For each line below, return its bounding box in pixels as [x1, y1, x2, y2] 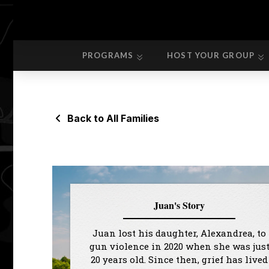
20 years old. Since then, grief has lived [91, 253, 268, 266]
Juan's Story [154, 198, 205, 212]
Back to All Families [67, 112, 159, 124]
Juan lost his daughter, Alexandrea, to [92, 227, 266, 240]
